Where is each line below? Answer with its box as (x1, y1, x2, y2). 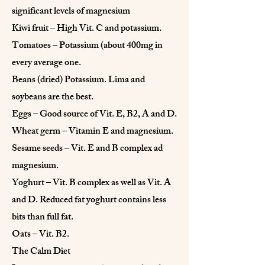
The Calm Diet (12, 243, 70, 261)
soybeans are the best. (12, 89, 93, 106)
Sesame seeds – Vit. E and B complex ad (12, 140, 163, 158)
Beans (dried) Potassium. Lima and (12, 72, 145, 89)
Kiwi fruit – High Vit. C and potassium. (12, 20, 161, 38)
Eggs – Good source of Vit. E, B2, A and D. (12, 106, 177, 124)
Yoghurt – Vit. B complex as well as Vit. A (12, 174, 171, 192)
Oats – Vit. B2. (12, 226, 69, 244)
